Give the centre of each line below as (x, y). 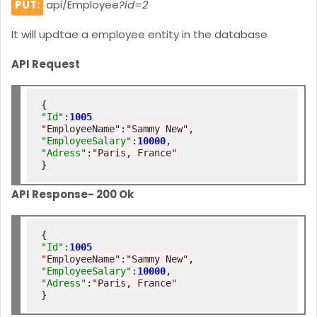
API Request (46, 64)
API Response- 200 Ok (73, 194)
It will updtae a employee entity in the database (139, 35)
